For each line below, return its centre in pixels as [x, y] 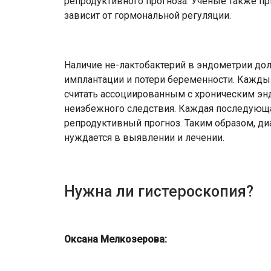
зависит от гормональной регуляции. [148, 15]
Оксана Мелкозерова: [116, 239]
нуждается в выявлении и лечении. [144, 137]
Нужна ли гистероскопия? [159, 191]
